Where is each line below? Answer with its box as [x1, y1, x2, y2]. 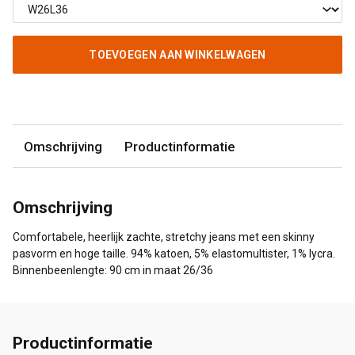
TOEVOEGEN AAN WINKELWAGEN [89, 48, 266, 62]
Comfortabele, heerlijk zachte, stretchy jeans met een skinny [13, 231, 315, 244]
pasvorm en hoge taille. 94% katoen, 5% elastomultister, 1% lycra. [13, 247, 335, 261]
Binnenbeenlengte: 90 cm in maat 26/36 [13, 264, 213, 277]
